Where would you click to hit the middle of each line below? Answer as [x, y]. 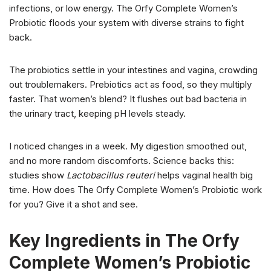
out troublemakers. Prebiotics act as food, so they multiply [130, 85]
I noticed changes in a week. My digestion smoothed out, [128, 146]
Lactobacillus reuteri [111, 175]
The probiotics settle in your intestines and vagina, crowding [133, 70]
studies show [38, 175]
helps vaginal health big [204, 175]
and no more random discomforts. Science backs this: [122, 161]
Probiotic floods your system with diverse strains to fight [126, 23]
